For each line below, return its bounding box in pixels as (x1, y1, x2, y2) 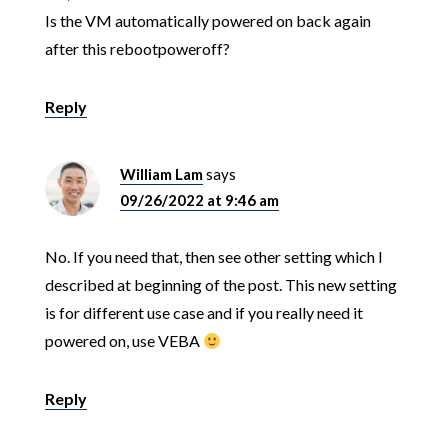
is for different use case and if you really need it (44, 303, 363, 323)
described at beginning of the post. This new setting (44, 275, 397, 295)
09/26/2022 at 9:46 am (119, 191, 279, 210)
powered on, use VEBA (44, 331, 203, 351)
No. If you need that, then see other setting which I (44, 247, 383, 267)
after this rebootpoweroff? (44, 39, 230, 59)
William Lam (119, 165, 203, 184)
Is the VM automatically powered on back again (44, 11, 371, 31)
